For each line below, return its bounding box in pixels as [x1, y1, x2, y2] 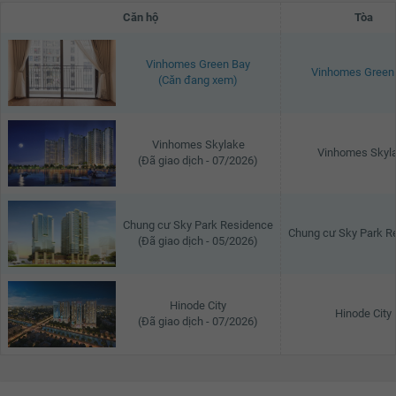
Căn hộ [123, 10, 158, 24]
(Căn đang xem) [158, 72, 238, 87]
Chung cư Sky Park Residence [123, 217, 273, 232]
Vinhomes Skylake [151, 137, 245, 151]
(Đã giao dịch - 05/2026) [138, 233, 258, 247]
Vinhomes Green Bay [146, 57, 250, 71]
